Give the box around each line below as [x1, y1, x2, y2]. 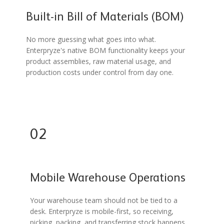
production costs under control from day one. [25, 67, 173, 77]
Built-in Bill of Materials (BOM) [25, 11, 184, 24]
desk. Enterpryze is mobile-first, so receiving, [30, 206, 174, 216]
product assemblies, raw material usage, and [25, 56, 171, 66]
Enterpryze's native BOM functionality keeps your [25, 45, 185, 55]
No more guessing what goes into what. [25, 34, 156, 44]
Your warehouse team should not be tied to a [30, 195, 178, 205]
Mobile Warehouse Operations [30, 172, 186, 185]
